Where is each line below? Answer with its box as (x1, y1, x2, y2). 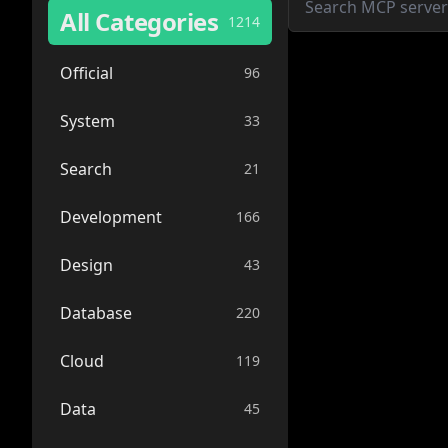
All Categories (60, 5, 219, 38)
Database (60, 302, 132, 324)
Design (60, 254, 113, 276)
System (60, 110, 115, 132)
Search (60, 158, 112, 180)
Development (60, 206, 162, 228)
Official (60, 62, 113, 84)
